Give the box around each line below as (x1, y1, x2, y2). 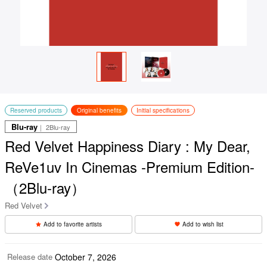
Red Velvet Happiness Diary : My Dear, (5, 135, 250, 156)
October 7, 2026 (55, 250, 116, 263)
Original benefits (77, 105, 122, 114)
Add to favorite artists (44, 219, 102, 228)
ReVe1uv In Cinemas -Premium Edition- (5, 156, 254, 177)
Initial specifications (136, 105, 190, 114)
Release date (7, 250, 52, 262)
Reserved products (10, 105, 62, 114)
